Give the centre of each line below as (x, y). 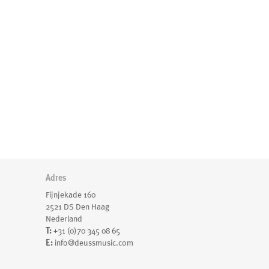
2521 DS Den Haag (77, 207)
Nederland (64, 219)
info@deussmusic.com (93, 243)
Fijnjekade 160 (71, 195)
